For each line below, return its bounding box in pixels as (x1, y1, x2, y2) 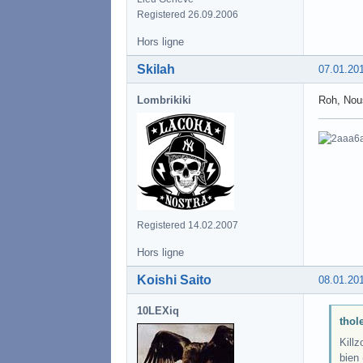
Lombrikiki (137, 93, 191, 106)
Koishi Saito (137, 272, 211, 287)
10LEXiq (137, 304, 179, 317)
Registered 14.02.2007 (137, 219, 238, 231)
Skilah (137, 62, 175, 76)
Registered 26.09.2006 (137, 8, 238, 20)
